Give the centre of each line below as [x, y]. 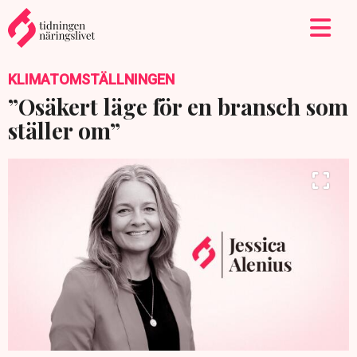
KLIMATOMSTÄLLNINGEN [91, 79]
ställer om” [64, 130]
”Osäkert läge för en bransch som [178, 106]
